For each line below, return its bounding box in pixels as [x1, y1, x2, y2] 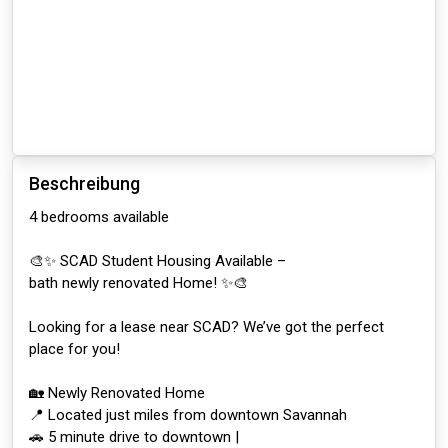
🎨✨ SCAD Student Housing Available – [29, 252, 286, 270]
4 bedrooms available [29, 208, 169, 226]
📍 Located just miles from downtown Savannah [29, 406, 347, 424]
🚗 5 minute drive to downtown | [29, 428, 239, 446]
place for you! [29, 340, 120, 358]
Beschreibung [29, 173, 140, 194]
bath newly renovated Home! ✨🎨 [29, 274, 248, 292]
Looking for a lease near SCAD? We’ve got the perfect [29, 318, 384, 336]
